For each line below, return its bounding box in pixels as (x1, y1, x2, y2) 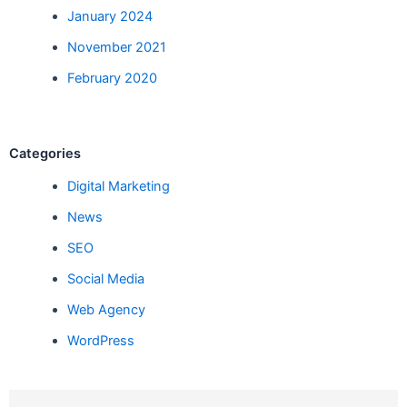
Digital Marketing (66, 177, 170, 194)
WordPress (66, 332, 134, 349)
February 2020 (66, 69, 157, 86)
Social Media (66, 270, 144, 287)
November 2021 (66, 38, 166, 55)
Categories (9, 145, 81, 163)
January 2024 (66, 7, 153, 25)
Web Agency (66, 301, 145, 318)
